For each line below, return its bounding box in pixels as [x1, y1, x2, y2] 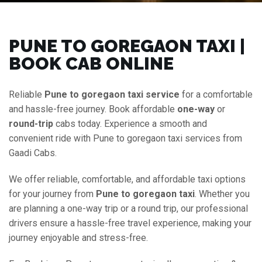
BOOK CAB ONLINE [9, 53, 174, 74]
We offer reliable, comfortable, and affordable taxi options [9, 174, 246, 185]
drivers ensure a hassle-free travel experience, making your [9, 218, 251, 229]
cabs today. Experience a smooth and [53, 118, 207, 129]
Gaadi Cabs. [9, 147, 57, 158]
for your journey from [9, 188, 96, 199]
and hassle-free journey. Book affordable [9, 104, 177, 115]
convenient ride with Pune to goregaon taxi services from [9, 133, 242, 144]
